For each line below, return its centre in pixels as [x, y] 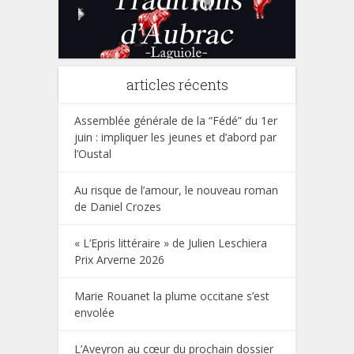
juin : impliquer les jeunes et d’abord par [175, 137]
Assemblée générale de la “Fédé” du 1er [176, 120]
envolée [94, 312]
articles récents [177, 84]
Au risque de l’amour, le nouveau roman [176, 190]
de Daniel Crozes [118, 206]
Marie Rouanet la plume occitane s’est [172, 296]
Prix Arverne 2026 [119, 259]
